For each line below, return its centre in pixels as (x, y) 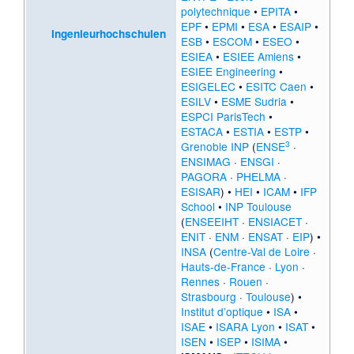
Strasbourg (208, 297)
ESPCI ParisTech (223, 117)
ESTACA (201, 132)
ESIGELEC (208, 87)
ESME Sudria (254, 102)
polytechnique (215, 11)
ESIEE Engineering (228, 72)
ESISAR (200, 192)
